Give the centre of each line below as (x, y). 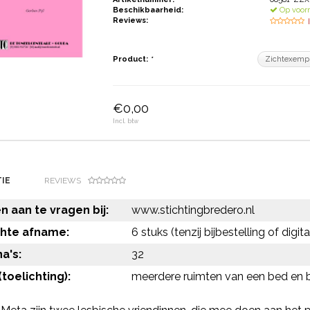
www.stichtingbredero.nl (193, 210)
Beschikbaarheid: (148, 10)
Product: (132, 59)
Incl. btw (126, 121)
